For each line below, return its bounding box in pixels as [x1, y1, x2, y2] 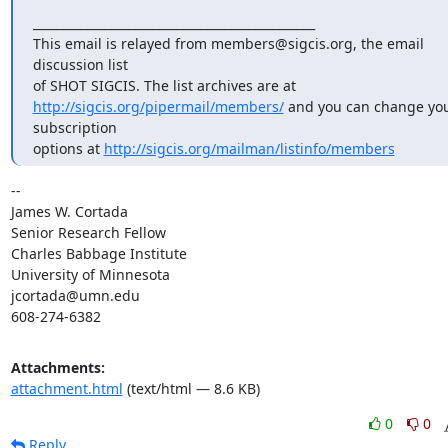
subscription [32, 118, 117, 137]
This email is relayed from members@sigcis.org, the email [32, 34, 424, 53]
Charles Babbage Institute [10, 244, 187, 263]
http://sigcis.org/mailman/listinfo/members [103, 139, 395, 158]
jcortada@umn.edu [10, 286, 140, 305]
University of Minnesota [10, 265, 170, 284]
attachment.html [10, 379, 123, 398]
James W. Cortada [10, 202, 128, 221]
